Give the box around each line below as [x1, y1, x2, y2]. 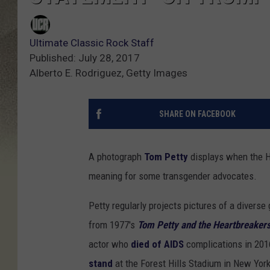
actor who [89, 238, 131, 251]
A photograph [89, 151, 144, 163]
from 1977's [89, 219, 137, 231]
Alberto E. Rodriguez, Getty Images [30, 67, 187, 80]
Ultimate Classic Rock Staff [30, 37, 154, 49]
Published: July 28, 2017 [30, 52, 140, 64]
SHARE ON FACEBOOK [159, 109, 236, 119]
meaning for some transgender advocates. [89, 170, 257, 183]
